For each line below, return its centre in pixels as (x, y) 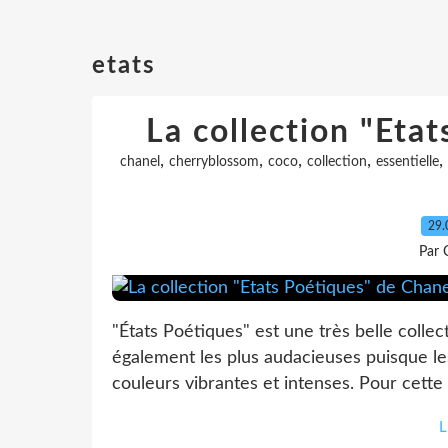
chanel (140, 162)
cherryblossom (214, 162)
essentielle (407, 162)
